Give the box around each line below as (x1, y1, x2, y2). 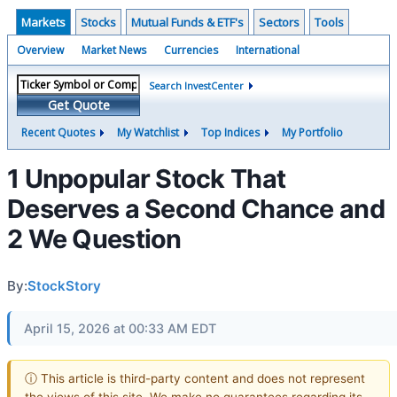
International (236, 43, 300, 58)
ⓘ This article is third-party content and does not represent (25, 370, 365, 385)
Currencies (164, 43, 218, 58)
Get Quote (47, 97, 110, 113)
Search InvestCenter (149, 79, 244, 92)
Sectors (259, 14, 300, 30)
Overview (17, 43, 64, 58)
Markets (21, 14, 66, 30)
